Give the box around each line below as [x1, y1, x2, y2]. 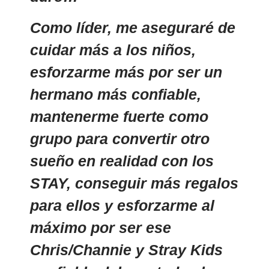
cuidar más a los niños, [30, 41, 196, 58]
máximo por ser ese [30, 219, 171, 236]
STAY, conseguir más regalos [30, 175, 238, 192]
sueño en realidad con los [30, 153, 214, 169]
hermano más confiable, [30, 86, 201, 103]
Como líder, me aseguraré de [30, 19, 235, 36]
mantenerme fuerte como [30, 108, 208, 125]
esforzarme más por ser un [30, 64, 222, 80]
